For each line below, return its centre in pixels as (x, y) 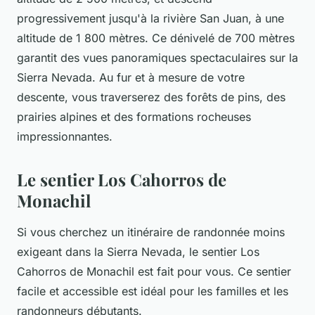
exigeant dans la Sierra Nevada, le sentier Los (138, 251)
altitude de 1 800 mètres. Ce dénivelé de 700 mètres (156, 38)
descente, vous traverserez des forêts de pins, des (151, 97)
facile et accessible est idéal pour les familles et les (153, 291)
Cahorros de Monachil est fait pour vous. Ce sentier (154, 271)
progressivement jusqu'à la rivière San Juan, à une (150, 18)
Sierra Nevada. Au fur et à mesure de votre (131, 77)
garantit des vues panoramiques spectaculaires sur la (157, 57)
